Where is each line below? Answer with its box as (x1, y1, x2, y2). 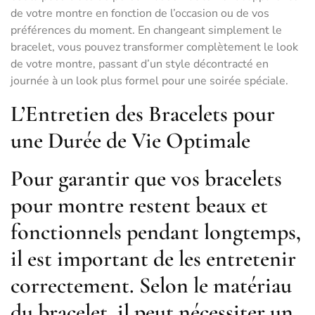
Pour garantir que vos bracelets (11, 165, 282, 192)
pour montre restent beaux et (11, 191, 268, 219)
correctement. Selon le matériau (11, 271, 292, 299)
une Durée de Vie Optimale (11, 127, 250, 154)
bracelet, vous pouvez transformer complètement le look (11, 39, 298, 55)
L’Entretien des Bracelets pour (11, 100, 275, 127)
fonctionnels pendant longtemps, (11, 218, 301, 245)
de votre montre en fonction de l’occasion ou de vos (11, 6, 269, 21)
